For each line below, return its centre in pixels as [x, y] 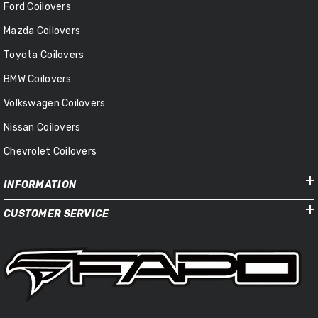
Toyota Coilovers [44, 55]
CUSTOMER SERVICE [56, 214]
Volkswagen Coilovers [55, 103]
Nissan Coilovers [42, 127]
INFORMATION [40, 185]
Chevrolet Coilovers [50, 151]
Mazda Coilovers [42, 31]
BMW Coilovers [38, 79]
